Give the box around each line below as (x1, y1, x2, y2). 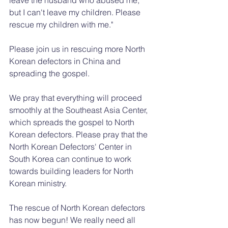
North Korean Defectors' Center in (9, 141, 134, 152)
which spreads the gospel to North (9, 117, 136, 127)
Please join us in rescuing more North (9, 43, 147, 54)
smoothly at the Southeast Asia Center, (9, 104, 150, 115)
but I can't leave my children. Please (9, 7, 142, 17)
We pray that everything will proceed (9, 92, 144, 103)
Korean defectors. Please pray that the (9, 129, 150, 139)
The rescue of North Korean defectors (9, 202, 147, 213)
